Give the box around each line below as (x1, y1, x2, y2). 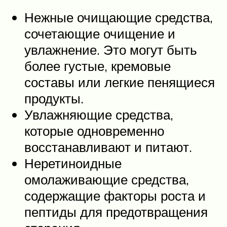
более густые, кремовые (24, 58, 171, 74)
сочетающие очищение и (24, 25, 175, 42)
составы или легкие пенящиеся (24, 74, 215, 91)
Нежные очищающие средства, (24, 9, 213, 26)
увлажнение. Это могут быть (24, 42, 197, 58)
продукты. (24, 90, 84, 107)
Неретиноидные (24, 155, 122, 172)
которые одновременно (24, 123, 164, 139)
